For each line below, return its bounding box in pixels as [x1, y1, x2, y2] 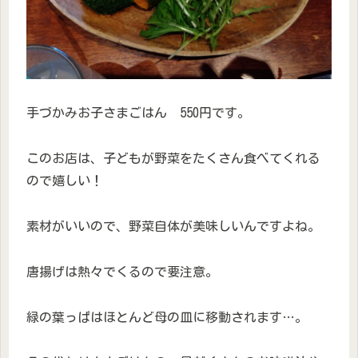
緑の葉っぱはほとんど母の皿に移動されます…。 [26, 310, 308, 324]
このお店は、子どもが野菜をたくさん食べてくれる [26, 152, 320, 165]
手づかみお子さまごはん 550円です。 [26, 106, 250, 120]
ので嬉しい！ [26, 174, 103, 188]
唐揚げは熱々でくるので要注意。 [26, 265, 218, 278]
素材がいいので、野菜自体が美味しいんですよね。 [26, 220, 320, 233]
